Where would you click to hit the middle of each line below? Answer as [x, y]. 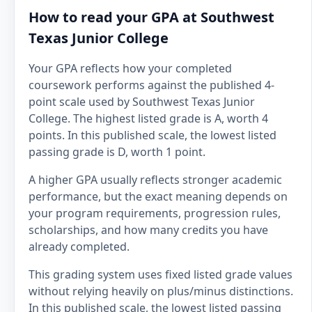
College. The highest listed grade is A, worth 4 [148, 118]
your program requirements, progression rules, [155, 213]
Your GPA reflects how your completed [130, 68]
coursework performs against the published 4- [151, 85]
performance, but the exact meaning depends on [158, 196]
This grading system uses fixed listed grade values [161, 274]
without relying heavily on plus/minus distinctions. [161, 291]
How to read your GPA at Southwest [151, 17]
